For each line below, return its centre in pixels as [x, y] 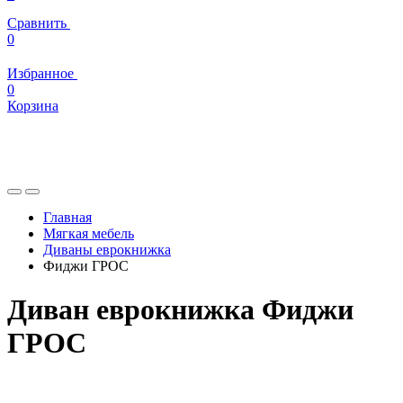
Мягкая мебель [89, 233]
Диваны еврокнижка [107, 250]
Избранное [42, 73]
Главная [67, 217]
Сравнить [39, 23]
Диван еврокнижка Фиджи [180, 310]
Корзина [33, 106]
